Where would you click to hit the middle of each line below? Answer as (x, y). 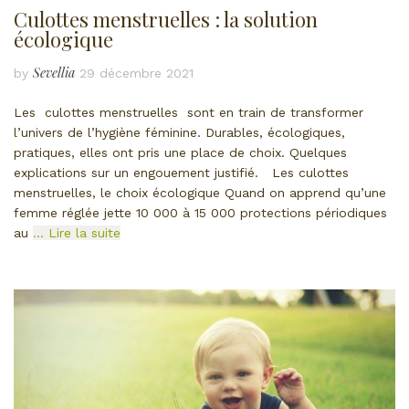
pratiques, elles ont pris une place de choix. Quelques (180, 153)
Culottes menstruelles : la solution (166, 20)
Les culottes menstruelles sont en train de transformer (189, 113)
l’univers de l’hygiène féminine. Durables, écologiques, (179, 133)
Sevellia (54, 73)
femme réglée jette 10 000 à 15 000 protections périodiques (200, 213)
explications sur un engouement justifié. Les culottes (181, 173)
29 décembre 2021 (136, 73)
